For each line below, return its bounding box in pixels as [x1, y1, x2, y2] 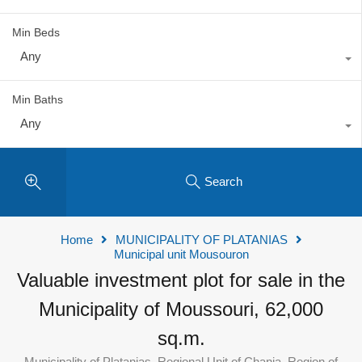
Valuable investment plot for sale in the [17, 268, 345, 291]
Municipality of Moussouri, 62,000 [39, 297, 323, 320]
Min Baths [12, 92, 63, 106]
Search [204, 175, 242, 189]
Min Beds [12, 25, 60, 39]
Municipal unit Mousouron [113, 246, 249, 261]
